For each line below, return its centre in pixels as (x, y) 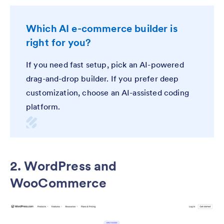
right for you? (59, 43)
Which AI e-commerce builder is (102, 29)
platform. (43, 107)
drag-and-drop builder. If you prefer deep (102, 79)
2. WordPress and (63, 166)
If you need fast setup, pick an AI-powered (105, 65)
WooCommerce (58, 183)
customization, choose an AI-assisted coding (107, 93)
